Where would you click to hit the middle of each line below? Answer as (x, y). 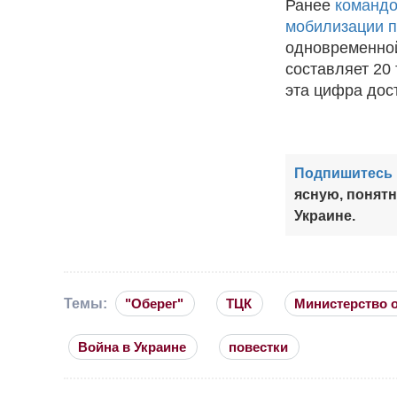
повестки (258, 346)
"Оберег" (154, 303)
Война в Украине (132, 346)
